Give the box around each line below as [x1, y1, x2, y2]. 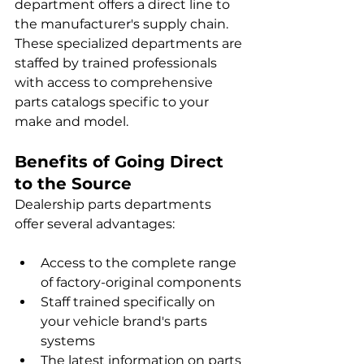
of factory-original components [41, 275, 241, 291]
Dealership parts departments [15, 197, 214, 213]
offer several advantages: [15, 216, 175, 232]
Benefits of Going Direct [15, 152, 228, 172]
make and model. [15, 114, 128, 130]
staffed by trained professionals [15, 55, 220, 71]
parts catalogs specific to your [15, 94, 212, 110]
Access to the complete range [41, 255, 240, 271]
